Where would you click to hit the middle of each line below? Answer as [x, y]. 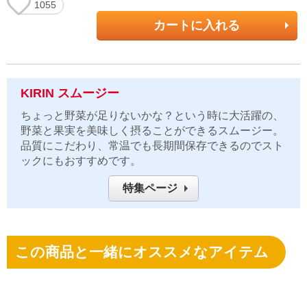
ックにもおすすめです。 [81, 161]
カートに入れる [197, 26]
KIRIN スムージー [70, 94]
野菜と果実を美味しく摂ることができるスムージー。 [152, 131]
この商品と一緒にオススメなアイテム [142, 252]
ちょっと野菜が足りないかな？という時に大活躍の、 [152, 116]
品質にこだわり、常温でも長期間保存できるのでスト [152, 146]
